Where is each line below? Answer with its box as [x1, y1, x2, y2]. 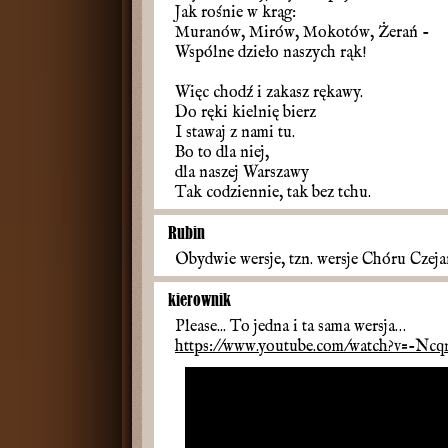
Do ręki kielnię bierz [175, 103, 316, 123]
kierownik [168, 290, 231, 309]
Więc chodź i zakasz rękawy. [175, 83, 363, 103]
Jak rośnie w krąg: [175, 3, 296, 23]
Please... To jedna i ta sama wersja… [175, 317, 406, 337]
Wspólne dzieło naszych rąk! [175, 43, 367, 63]
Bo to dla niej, [175, 143, 269, 163]
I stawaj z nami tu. [175, 123, 295, 143]
